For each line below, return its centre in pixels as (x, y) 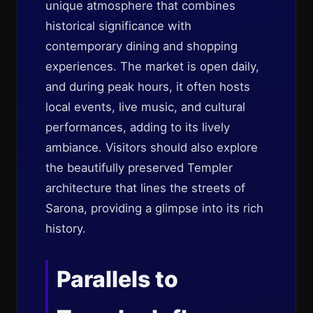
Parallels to (117, 279)
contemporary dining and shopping (141, 46)
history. (66, 228)
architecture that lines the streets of (145, 188)
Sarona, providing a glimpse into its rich (154, 208)
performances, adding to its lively (138, 127)
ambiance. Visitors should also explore (152, 147)
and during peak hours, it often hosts (148, 87)
